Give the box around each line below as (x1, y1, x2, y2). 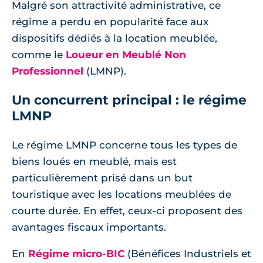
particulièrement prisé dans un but (12, 172, 193, 184)
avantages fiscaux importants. (12, 221, 166, 234)
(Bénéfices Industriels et (124, 248, 251, 260)
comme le (12, 49, 66, 61)
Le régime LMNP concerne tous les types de (12, 139, 237, 151)
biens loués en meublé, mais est (12, 156, 177, 168)
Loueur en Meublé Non (66, 49, 186, 61)
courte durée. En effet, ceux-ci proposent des (12, 205, 242, 217)
